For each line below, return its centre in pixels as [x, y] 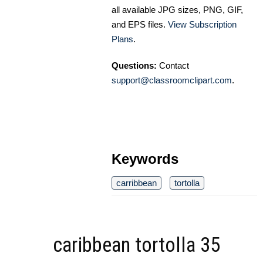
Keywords [145, 159]
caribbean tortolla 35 [136, 245]
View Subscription [202, 24]
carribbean [136, 183]
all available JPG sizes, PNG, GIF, [177, 9]
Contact [173, 65]
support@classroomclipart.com [172, 80]
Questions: [134, 65]
